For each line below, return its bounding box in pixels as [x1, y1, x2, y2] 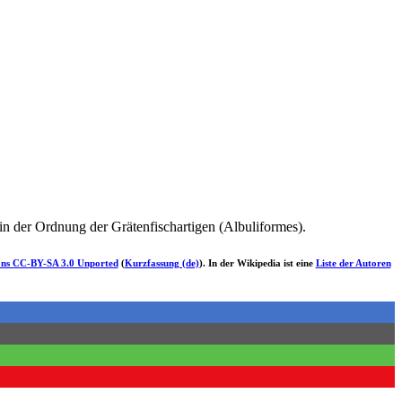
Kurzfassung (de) [124, 258, 199, 269]
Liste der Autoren [315, 258, 391, 269]
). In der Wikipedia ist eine [198, 258, 316, 269]
